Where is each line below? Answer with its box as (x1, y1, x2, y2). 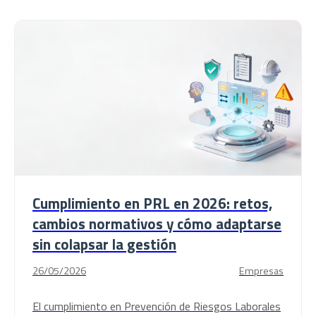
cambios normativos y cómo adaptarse (32, 212, 281, 235)
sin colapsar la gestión (32, 233, 176, 255)
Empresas (239, 263, 284, 279)
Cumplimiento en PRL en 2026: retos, (32, 192, 272, 214)
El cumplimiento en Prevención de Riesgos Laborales (32, 298, 281, 315)
